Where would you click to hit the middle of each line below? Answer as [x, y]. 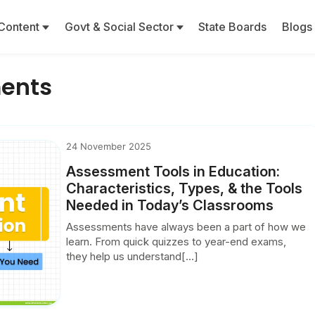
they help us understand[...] [133, 256]
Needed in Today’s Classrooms [170, 205]
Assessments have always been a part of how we [186, 227]
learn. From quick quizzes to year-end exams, [176, 242]
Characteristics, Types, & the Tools [185, 188]
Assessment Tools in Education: [173, 172]
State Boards [233, 27]
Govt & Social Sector [120, 27]
